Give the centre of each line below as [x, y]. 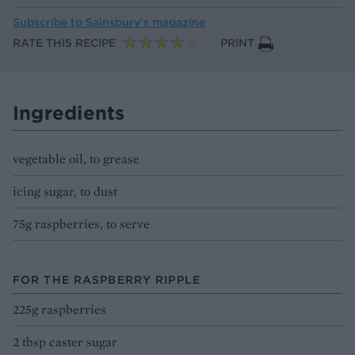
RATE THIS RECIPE [64, 43]
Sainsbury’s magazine [145, 22]
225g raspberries [59, 309]
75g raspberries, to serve [81, 223]
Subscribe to [49, 22]
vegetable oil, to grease [76, 158]
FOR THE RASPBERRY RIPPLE [107, 279]
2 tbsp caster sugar [65, 342]
